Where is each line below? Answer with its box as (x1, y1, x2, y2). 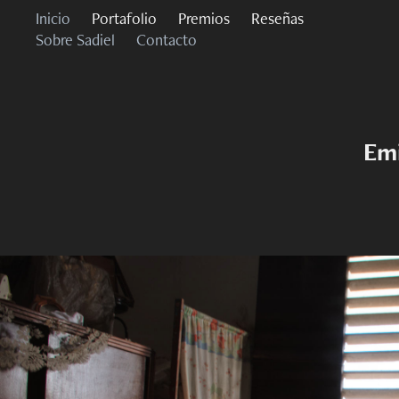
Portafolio (92, 7, 158, 28)
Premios (178, 7, 231, 28)
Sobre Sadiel (36, 28, 116, 50)
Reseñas (251, 7, 305, 28)
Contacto (136, 28, 198, 50)
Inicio (36, 7, 71, 28)
